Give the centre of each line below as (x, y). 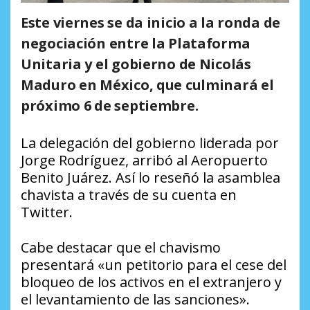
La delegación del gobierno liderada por (150, 143)
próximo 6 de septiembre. (110, 105)
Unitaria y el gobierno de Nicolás (136, 64)
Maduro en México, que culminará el (147, 84)
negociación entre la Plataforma (136, 43)
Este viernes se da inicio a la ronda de (151, 22)
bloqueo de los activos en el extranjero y (151, 282)
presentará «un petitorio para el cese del (154, 264)
